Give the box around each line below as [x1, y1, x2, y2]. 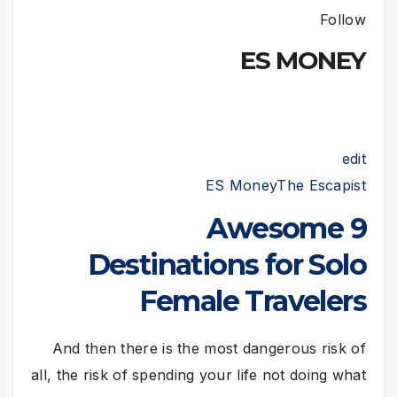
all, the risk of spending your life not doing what [31, 365, 366, 384]
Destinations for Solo [87, 246, 366, 282]
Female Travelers [138, 283, 366, 318]
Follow [320, 11, 366, 29]
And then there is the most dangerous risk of [51, 339, 366, 357]
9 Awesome [206, 210, 344, 245]
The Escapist [276, 175, 366, 194]
